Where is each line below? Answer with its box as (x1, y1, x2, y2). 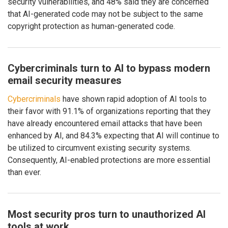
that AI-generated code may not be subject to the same (8, 9, 203, 19)
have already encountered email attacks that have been (8, 118, 202, 128)
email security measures (8, 74, 122, 87)
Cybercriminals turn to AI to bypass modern (8, 62, 210, 75)
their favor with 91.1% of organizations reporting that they (8, 106, 211, 116)
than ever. (8, 167, 41, 177)
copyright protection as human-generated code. (8, 21, 175, 31)
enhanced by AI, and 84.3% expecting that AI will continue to (8, 130, 219, 140)
